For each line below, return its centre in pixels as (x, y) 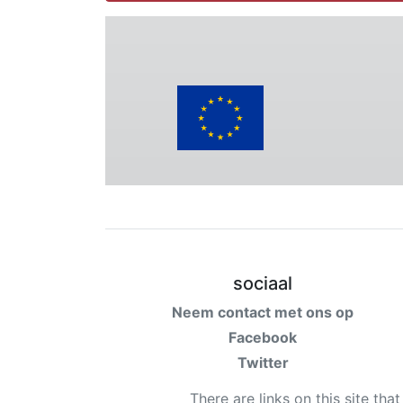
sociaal (263, 283)
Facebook (263, 337)
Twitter (263, 363)
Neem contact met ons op (263, 312)
